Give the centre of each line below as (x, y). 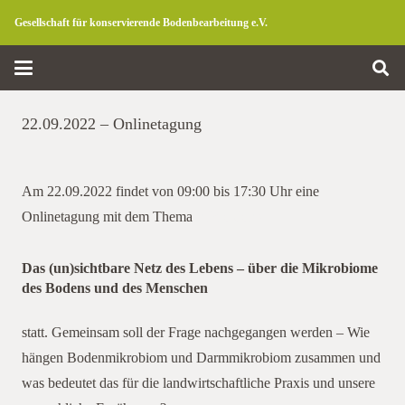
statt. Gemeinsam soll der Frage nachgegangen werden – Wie (196, 332)
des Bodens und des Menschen (115, 287)
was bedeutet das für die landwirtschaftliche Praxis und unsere (198, 382)
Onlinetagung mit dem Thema (109, 216)
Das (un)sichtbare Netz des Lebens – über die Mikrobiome (200, 268)
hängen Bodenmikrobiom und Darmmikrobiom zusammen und (201, 357)
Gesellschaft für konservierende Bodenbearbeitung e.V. (141, 22)
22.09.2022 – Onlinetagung (112, 123)
